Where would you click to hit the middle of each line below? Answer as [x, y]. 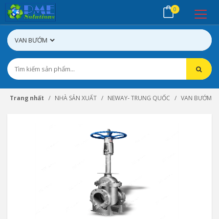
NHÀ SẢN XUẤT [76, 98]
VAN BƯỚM [196, 98]
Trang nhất [27, 98]
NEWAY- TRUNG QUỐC [139, 98]
